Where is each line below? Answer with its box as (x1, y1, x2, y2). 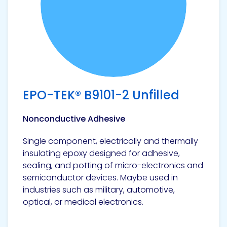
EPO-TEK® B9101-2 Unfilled (23, 87, 179, 103)
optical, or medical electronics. (23, 196, 145, 208)
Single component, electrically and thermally (23, 135, 198, 147)
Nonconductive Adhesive (23, 113, 125, 125)
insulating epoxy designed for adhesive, (23, 147, 180, 159)
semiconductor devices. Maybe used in (23, 172, 178, 183)
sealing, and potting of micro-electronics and (23, 160, 203, 171)
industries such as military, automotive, (23, 184, 175, 196)
